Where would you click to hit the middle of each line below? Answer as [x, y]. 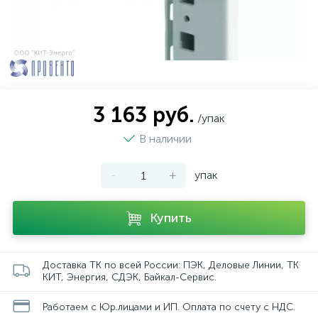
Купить [171, 218]
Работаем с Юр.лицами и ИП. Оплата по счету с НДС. [169, 307]
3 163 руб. [144, 115]
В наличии [167, 139]
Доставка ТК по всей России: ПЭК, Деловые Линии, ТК [171, 265]
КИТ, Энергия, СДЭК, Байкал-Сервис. [130, 277]
